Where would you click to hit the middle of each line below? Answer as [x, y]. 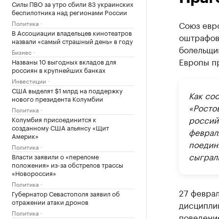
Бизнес [22, 52]
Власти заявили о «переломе [55, 156]
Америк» [25, 135]
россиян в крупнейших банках [59, 69]
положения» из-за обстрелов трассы [67, 164]
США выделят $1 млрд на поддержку [67, 90]
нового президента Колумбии [57, 98]
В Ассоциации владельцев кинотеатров [72, 32]
